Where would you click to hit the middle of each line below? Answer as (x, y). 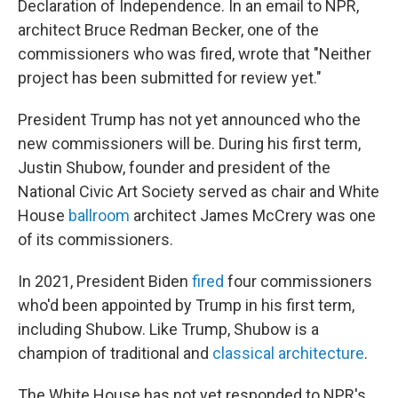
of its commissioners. (96, 239)
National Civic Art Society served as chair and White (199, 191)
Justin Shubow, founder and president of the (174, 167)
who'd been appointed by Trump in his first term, (186, 305)
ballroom (99, 215)
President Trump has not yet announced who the (189, 119)
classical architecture (288, 353)
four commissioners (298, 281)
